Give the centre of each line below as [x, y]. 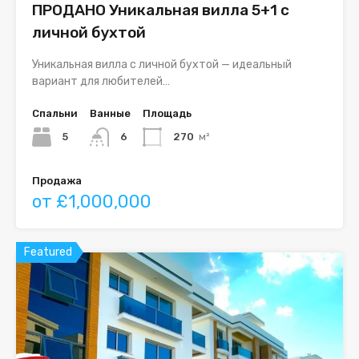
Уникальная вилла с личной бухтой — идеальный [162, 65]
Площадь [167, 114]
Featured [48, 252]
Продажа [57, 181]
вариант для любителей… [101, 82]
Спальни [55, 114]
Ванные [110, 114]
